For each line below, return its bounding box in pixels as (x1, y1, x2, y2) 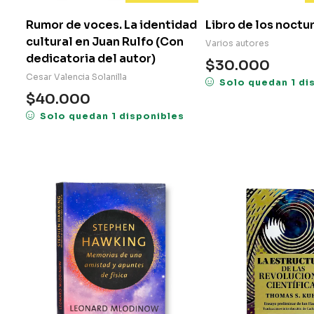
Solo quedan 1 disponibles (39, 111, 184, 123)
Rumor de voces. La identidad (26, 18, 197, 33)
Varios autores (205, 38, 269, 49)
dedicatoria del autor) (26, 51, 156, 67)
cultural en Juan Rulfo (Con (26, 34, 184, 50)
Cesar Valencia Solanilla (26, 71, 127, 83)
